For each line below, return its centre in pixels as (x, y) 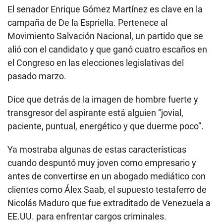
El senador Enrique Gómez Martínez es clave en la (105, 9)
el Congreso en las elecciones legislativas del (96, 62)
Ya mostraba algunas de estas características (97, 149)
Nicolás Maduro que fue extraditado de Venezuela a (109, 203)
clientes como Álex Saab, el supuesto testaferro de (107, 189)
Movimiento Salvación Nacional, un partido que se (105, 36)
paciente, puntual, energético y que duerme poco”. (106, 126)
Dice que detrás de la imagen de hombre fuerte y (103, 99)
